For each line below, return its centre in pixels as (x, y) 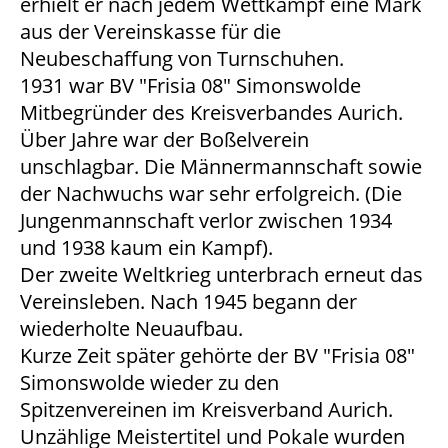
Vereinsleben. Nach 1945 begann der (188, 301)
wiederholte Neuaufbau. (131, 328)
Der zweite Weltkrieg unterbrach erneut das (221, 274)
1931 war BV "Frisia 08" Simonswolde (190, 85)
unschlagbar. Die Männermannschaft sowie (221, 166)
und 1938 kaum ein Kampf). (146, 247)
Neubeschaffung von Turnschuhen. (182, 58)
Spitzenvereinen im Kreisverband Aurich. (206, 409)
